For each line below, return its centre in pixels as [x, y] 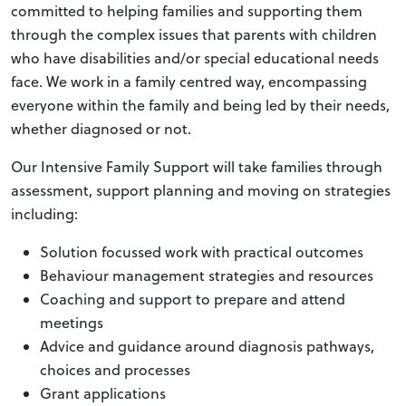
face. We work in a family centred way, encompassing [189, 82]
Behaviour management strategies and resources [207, 276]
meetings [72, 323]
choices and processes [115, 370]
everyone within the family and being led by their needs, [200, 106]
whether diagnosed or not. [101, 129]
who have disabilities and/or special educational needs [195, 58]
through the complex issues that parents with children [194, 35]
